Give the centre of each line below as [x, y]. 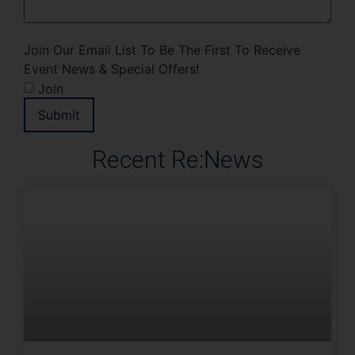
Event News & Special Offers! [111, 69]
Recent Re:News [177, 159]
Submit [59, 115]
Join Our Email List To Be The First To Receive [162, 50]
